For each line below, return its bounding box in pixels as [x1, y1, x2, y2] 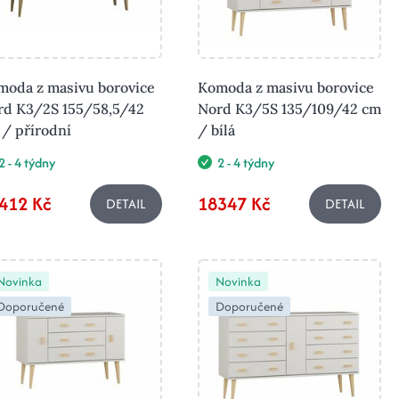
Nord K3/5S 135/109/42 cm [198, 99, 381, 118]
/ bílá [198, 120, 235, 139]
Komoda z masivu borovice [198, 77, 374, 96]
